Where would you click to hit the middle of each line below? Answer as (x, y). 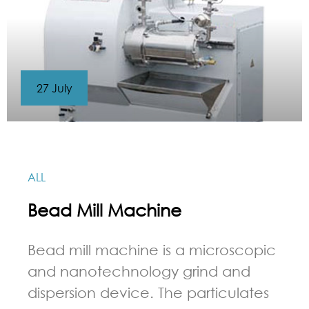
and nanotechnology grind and (139, 271)
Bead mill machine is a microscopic (152, 250)
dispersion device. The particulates (148, 292)
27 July (54, 88)
